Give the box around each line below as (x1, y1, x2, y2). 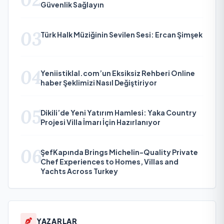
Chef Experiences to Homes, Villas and (40, 156, 178, 166)
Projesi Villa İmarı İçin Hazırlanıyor (40, 117, 160, 126)
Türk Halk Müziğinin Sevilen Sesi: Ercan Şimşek (40, 29, 202, 39)
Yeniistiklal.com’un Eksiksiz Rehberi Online (40, 68, 195, 77)
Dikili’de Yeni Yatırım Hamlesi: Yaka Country (40, 107, 196, 117)
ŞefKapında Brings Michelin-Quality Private (40, 147, 198, 156)
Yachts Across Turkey (40, 166, 118, 175)
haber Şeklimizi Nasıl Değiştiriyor (40, 77, 157, 87)
